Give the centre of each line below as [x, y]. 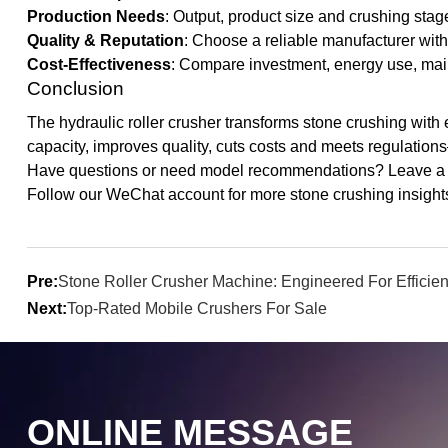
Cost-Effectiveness [98, 65]
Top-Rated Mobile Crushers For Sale [196, 309]
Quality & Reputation [105, 41]
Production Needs [95, 17]
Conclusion [75, 89]
